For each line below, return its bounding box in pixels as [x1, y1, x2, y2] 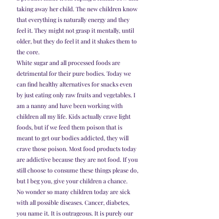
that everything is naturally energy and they [17, 16, 131, 24]
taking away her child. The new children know [17, 5, 139, 13]
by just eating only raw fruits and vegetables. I [17, 91, 137, 99]
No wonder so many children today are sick [17, 188, 132, 196]
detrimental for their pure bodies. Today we [17, 69, 132, 78]
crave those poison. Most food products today [17, 145, 138, 153]
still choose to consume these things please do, [17, 166, 140, 175]
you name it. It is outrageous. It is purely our [17, 209, 134, 218]
